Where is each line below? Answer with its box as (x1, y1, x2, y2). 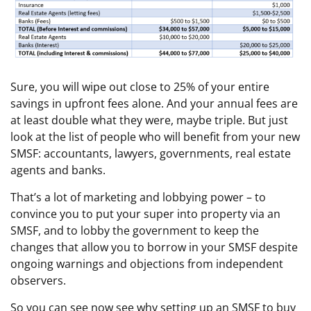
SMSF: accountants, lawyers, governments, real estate (10, 146, 291, 162)
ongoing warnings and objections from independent (10, 256, 283, 272)
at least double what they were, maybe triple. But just (10, 112, 288, 128)
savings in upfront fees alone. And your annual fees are (10, 96, 298, 112)
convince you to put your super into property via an (10, 206, 280, 222)
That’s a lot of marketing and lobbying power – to (10, 190, 266, 205)
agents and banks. (10, 162, 106, 178)
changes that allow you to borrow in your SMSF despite (10, 239, 298, 255)
